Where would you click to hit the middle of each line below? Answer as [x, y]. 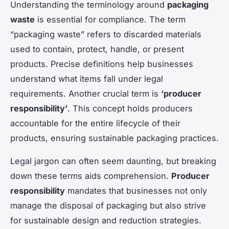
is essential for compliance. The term [110, 19]
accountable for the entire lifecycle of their [95, 123]
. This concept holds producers [130, 108]
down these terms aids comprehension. [91, 176]
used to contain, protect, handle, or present [97, 49]
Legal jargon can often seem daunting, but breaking [113, 161]
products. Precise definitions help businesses [102, 64]
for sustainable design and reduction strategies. [106, 220]
